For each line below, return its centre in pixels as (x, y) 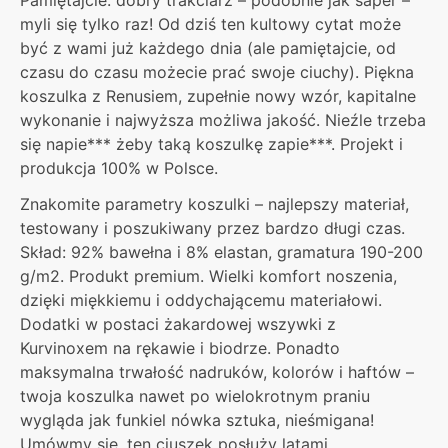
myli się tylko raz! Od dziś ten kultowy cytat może (210, 23)
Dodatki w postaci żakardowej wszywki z (178, 324)
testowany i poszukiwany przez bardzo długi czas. (212, 228)
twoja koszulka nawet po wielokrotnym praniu (195, 396)
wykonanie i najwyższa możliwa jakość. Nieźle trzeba (223, 119)
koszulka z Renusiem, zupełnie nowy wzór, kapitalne (218, 95)
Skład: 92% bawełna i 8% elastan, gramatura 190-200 (221, 252)
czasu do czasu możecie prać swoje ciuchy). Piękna (217, 71)
